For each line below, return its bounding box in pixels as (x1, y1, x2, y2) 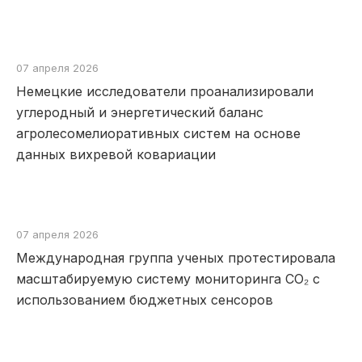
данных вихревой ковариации (16, 146, 216, 162)
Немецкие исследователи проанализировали (16, 83, 314, 99)
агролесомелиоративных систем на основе (16, 125, 301, 141)
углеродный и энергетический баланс (16, 104, 263, 120)
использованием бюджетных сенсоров (16, 292, 273, 308)
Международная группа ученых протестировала (16, 250, 335, 266)
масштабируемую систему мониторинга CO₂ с (16, 271, 320, 287)
